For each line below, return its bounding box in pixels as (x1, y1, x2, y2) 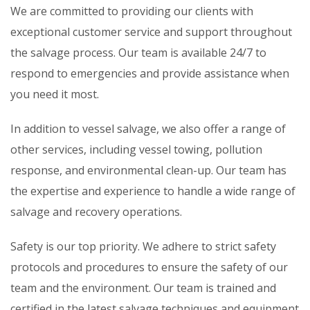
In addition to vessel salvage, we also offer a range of (10, 121, 286, 136)
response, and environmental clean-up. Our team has (10, 163, 286, 178)
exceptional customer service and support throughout (10, 24, 292, 39)
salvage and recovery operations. (10, 204, 182, 219)
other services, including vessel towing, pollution (10, 142, 262, 157)
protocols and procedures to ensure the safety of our (10, 259, 288, 275)
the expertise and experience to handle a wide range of (10, 183, 295, 199)
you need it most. (10, 86, 99, 102)
